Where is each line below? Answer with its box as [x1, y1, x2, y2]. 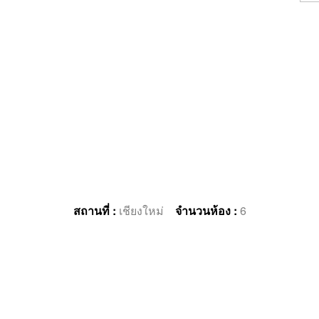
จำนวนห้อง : [174, 202, 240, 219]
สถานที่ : [73, 202, 119, 219]
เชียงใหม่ [118, 202, 175, 219]
